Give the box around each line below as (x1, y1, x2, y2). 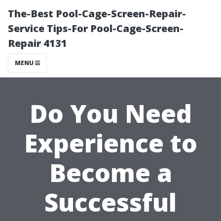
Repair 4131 (8, 37, 67, 50)
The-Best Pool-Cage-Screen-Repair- (8, 7, 186, 20)
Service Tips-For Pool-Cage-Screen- (8, 22, 184, 35)
